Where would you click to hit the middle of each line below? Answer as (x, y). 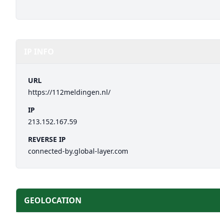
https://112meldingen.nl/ (69, 92)
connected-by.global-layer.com (78, 151)
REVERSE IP (47, 139)
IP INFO (39, 52)
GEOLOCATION (53, 200)
